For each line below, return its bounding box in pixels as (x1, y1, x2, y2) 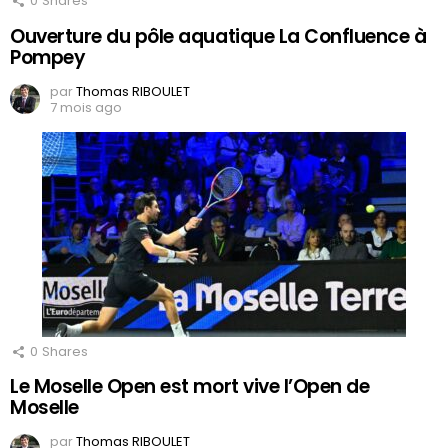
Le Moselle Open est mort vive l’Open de (10, 372, 370, 400)
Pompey (10, 43, 86, 71)
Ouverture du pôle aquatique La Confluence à (10, 22, 427, 50)
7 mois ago (50, 97, 122, 117)
